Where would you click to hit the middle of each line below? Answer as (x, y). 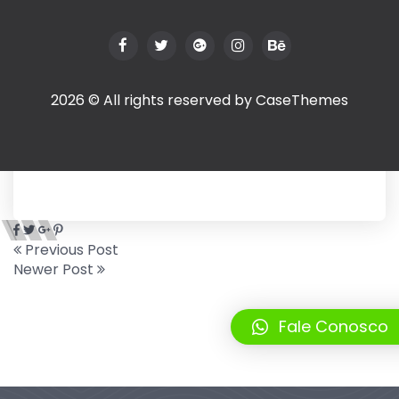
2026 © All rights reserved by (153, 100)
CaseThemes (302, 100)
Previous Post (70, 250)
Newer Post (55, 269)
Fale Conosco (334, 327)
